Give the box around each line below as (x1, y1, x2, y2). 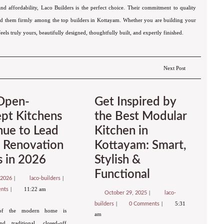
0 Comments (129, 200, 161, 206)
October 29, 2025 (104, 189, 149, 195)
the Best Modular (94, 110, 186, 122)
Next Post (163, 65, 185, 71)
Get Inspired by (94, 95, 176, 108)
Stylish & (94, 153, 140, 166)
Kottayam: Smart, (94, 139, 186, 151)
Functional (94, 168, 150, 180)
